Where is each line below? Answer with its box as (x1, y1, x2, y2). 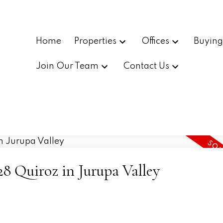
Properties (74, 36, 116, 46)
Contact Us (123, 62, 169, 71)
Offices (141, 36, 169, 46)
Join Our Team (36, 62, 99, 71)
